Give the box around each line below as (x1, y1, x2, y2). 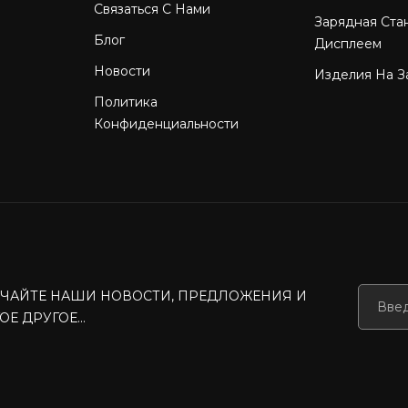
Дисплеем (313, 35, 382, 52)
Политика (94, 93, 158, 110)
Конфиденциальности (94, 115, 240, 132)
